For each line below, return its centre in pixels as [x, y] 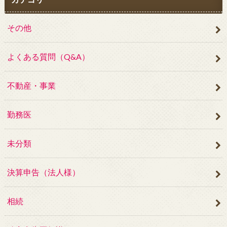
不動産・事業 [31, 85]
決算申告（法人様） [43, 172]
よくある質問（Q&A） [48, 56]
